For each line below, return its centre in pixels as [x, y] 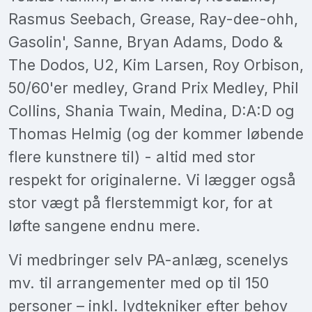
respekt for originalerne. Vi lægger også [152, 179]
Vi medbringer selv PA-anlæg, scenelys [148, 259]
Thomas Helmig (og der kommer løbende [156, 133]
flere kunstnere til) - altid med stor [132, 156]
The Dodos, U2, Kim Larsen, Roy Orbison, [156, 64]
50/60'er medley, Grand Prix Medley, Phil [154, 87]
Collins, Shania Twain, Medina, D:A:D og [151, 110]
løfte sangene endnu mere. [104, 225]
